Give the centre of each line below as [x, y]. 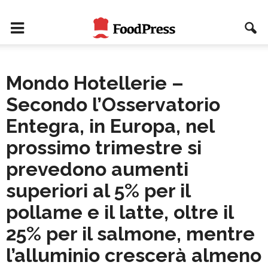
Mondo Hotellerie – [95, 83]
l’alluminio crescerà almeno [134, 255]
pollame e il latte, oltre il [120, 212]
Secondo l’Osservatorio [113, 104]
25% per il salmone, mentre [130, 234]
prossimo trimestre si [104, 147]
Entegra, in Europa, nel [110, 126]
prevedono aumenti [97, 169]
